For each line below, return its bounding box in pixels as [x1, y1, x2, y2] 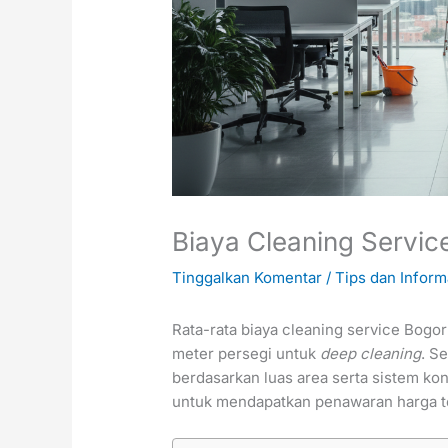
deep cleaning [320, 344, 422, 364]
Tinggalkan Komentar [172, 268, 323, 288]
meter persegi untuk [172, 344, 321, 364]
